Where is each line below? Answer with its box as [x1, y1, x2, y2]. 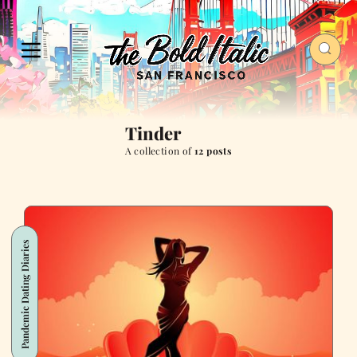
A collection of [124, 144, 195, 158]
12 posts [194, 144, 233, 158]
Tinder [124, 121, 181, 146]
